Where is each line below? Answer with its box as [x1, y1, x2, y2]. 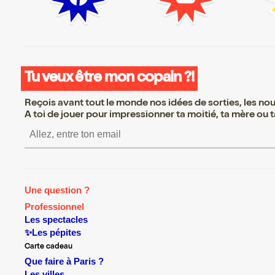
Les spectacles [25, 215, 88, 225]
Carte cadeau [25, 243, 72, 251]
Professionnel [25, 202, 84, 212]
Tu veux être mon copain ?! [25, 71, 195, 86]
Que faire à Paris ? [25, 257, 104, 267]
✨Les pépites [25, 227, 81, 238]
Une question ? [25, 185, 90, 196]
